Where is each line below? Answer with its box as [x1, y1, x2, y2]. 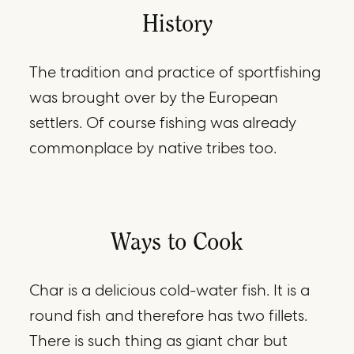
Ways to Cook [111, 224, 243, 256]
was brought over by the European [29, 86, 279, 107]
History [141, 6, 213, 39]
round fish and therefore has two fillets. [29, 304, 308, 326]
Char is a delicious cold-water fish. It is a [29, 279, 311, 300]
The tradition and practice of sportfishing [29, 61, 322, 82]
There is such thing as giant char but [29, 330, 288, 351]
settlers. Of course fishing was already [29, 111, 297, 133]
